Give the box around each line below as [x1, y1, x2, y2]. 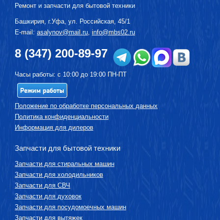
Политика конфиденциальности [15, 113, 109, 121]
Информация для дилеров [15, 124, 93, 132]
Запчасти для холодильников [15, 171, 103, 179]
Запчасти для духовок [15, 192, 82, 200]
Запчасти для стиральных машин [15, 160, 114, 168]
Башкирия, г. [15, 18, 52, 25]
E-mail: [15, 28, 37, 36]
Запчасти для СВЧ [15, 182, 70, 190]
